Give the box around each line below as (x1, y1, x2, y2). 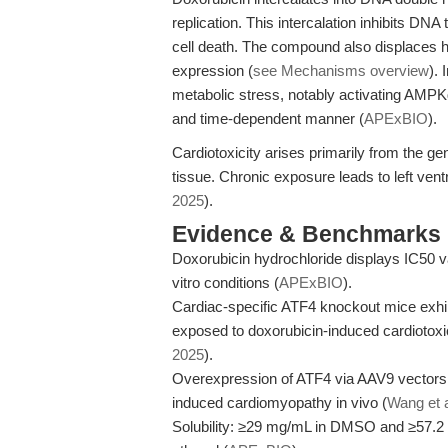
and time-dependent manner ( (172, 110, 364, 127)
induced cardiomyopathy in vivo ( (172, 394, 387, 411)
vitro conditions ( (172, 274, 279, 291)
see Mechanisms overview (253, 62, 429, 79)
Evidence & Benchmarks (172, 222, 441, 247)
